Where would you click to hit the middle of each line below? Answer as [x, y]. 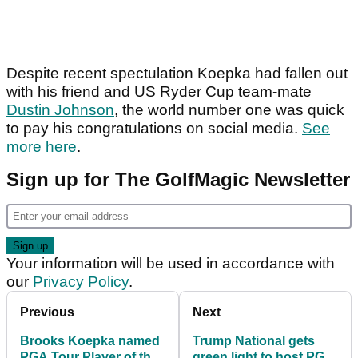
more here [42, 147]
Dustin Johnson [60, 110]
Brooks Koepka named [90, 341]
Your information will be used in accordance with [171, 264]
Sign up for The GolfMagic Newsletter [178, 180]
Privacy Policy [81, 282]
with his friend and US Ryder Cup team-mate [159, 92]
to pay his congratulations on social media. [154, 129]
